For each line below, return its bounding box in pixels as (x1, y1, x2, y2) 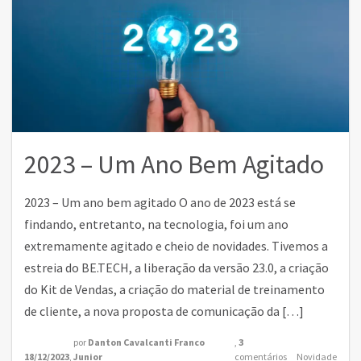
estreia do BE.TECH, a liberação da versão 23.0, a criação (24, 259, 329, 276)
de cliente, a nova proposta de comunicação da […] (24, 303, 304, 319)
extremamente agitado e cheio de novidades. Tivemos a (24, 238, 328, 254)
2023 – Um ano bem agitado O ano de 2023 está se (24, 194, 296, 210)
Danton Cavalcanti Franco (88, 336, 205, 348)
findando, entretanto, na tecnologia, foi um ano (24, 216, 288, 232)
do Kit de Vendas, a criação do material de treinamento (24, 281, 325, 297)
